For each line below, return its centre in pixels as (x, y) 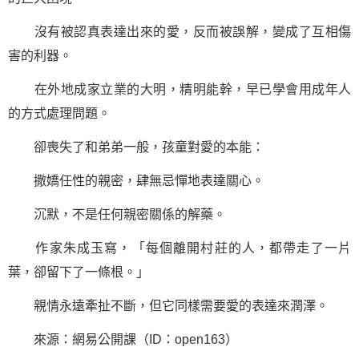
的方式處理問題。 (59, 113)
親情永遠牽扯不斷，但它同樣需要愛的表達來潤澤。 (168, 306)
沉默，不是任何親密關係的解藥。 (117, 214)
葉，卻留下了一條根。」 (79, 272)
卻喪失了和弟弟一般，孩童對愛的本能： (136, 147)
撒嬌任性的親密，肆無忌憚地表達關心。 (136, 181)
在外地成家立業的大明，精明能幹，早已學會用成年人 (179, 89)
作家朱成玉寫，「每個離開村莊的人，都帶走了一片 (179, 248)
